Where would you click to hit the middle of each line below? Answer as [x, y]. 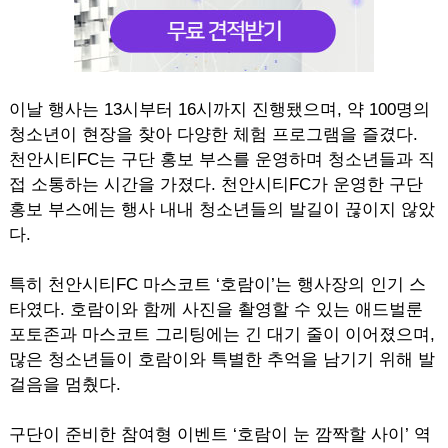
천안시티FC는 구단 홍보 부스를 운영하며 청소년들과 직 [221, 159]
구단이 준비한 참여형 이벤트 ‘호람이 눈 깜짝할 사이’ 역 [219, 434]
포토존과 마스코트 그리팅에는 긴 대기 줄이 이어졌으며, [221, 334]
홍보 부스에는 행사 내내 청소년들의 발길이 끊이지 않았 [221, 209]
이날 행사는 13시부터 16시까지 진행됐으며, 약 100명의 [219, 109]
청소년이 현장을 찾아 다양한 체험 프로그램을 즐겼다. [213, 134]
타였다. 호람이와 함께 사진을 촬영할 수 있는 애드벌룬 [215, 309]
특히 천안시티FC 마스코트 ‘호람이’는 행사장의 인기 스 [217, 284]
